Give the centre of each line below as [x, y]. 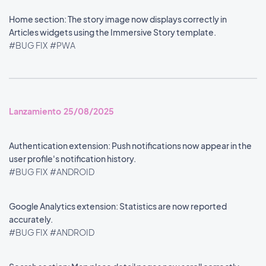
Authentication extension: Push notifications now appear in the [130, 145]
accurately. [31, 219]
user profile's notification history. [73, 159]
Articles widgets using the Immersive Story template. [113, 32]
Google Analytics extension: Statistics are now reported [118, 206]
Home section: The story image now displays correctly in [118, 19]
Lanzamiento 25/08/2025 [61, 111]
